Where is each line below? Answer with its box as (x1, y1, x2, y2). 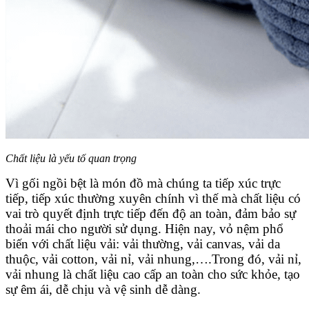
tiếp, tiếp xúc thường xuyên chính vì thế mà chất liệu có (6, 191, 301, 206)
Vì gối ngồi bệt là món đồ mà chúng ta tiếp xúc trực (6, 176, 281, 191)
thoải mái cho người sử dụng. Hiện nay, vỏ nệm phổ (6, 221, 283, 237)
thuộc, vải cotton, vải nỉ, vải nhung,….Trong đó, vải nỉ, (6, 252, 301, 267)
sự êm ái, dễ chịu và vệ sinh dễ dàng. (6, 282, 201, 297)
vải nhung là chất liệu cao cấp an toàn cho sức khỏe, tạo (6, 267, 300, 282)
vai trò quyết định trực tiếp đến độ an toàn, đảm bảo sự (6, 206, 296, 221)
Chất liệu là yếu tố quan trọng (6, 152, 137, 165)
